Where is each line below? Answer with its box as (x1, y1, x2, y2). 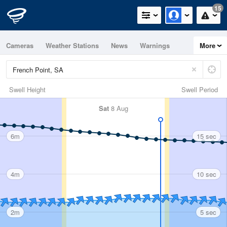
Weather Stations (46, 41, 99, 50)
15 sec (197, 131, 216, 141)
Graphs (35, 58, 58, 68)
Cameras (6, 41, 33, 50)
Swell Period (181, 85, 218, 94)
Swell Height (9, 85, 46, 94)
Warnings (140, 41, 170, 50)
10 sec (197, 169, 216, 179)
